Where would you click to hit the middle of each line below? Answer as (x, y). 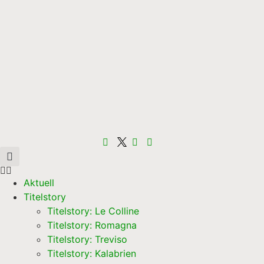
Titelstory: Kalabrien (92, 254)
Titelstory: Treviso (87, 240)
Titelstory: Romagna (92, 225)
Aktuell (39, 183)
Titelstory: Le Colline (93, 211)
